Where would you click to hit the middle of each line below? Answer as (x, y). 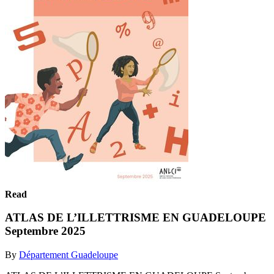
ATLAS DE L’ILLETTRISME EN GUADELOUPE (135, 218)
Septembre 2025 (45, 231)
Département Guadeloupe (68, 254)
